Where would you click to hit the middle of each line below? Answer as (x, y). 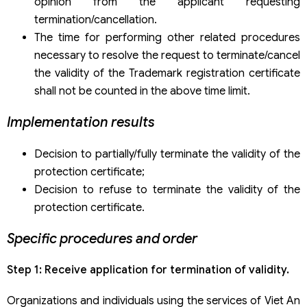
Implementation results (81, 122)
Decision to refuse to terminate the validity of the (167, 189)
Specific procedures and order (102, 238)
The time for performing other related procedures (167, 37)
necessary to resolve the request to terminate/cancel (167, 55)
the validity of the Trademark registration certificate (167, 73)
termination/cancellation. (96, 20)
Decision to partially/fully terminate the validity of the (167, 154)
